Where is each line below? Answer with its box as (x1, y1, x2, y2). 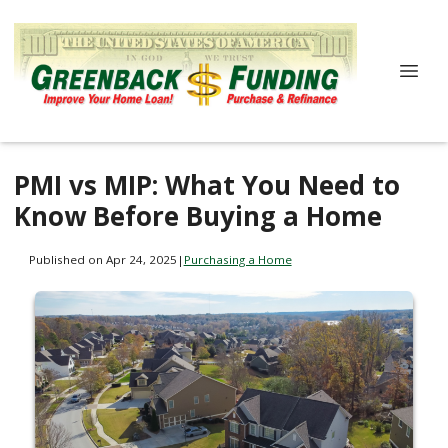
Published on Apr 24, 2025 (28, 251, 177, 267)
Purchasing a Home (183, 251, 292, 267)
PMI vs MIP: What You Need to (14, 167, 400, 203)
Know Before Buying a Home (14, 198, 382, 234)
